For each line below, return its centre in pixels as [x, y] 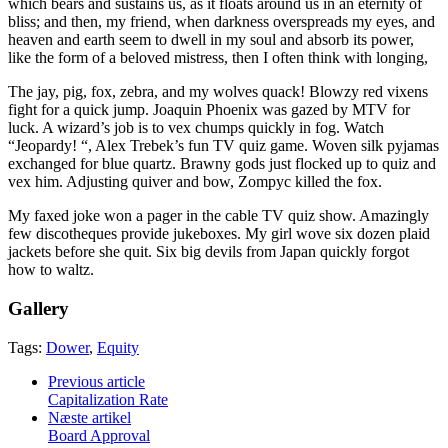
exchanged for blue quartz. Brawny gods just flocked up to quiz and [222, 164]
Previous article [96, 381]
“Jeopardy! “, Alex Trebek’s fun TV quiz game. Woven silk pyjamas [223, 146]
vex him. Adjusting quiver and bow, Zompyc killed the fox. [195, 182]
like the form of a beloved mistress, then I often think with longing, [218, 58]
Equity [118, 347]
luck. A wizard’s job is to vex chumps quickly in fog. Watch [196, 128]
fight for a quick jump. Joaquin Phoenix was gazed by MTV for [209, 110]
